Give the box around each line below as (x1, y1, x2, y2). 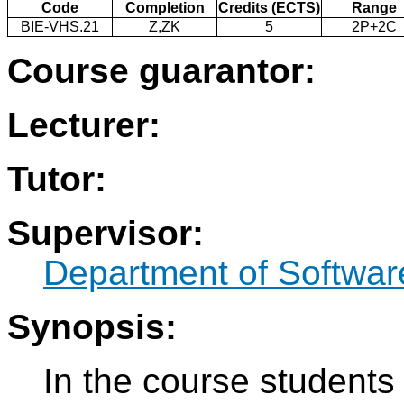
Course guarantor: (7, 51, 316, 91)
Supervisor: (7, 214, 204, 253)
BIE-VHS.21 (21, 19, 99, 35)
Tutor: (7, 160, 106, 199)
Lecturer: (7, 106, 161, 145)
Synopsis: (7, 308, 177, 347)
